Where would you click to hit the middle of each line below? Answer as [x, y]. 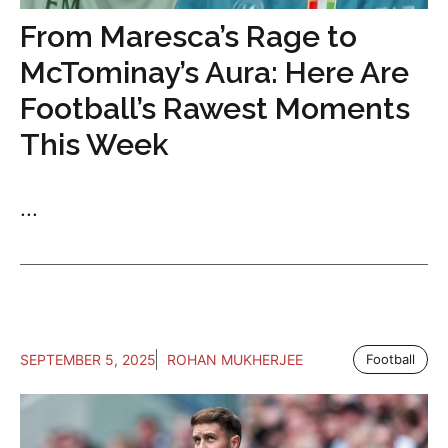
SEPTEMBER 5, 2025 [88, 359]
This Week [94, 144]
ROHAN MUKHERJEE [235, 359]
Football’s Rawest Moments [215, 108]
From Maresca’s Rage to [188, 36]
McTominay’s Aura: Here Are [214, 72]
